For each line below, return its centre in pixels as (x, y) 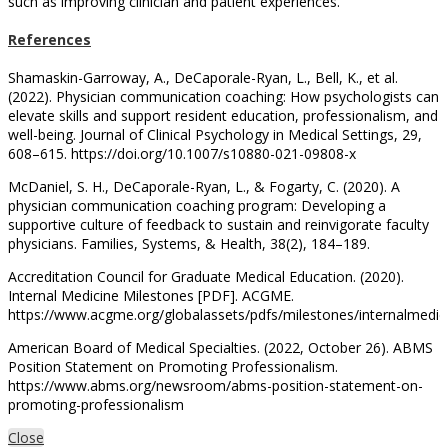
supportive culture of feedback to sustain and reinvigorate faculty (218, 224)
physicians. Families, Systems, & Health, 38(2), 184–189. (189, 243)
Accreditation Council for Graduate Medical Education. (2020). (206, 276)
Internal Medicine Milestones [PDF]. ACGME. (151, 295)
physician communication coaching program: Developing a (197, 205)
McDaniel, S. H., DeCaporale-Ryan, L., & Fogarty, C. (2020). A (204, 186)
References (49, 40)
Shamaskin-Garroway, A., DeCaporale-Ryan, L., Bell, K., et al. (203, 77)
